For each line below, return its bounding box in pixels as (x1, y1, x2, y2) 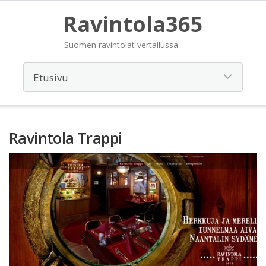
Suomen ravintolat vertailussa (64, 39, 178, 50)
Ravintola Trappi (9, 128, 122, 148)
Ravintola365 (63, 9, 203, 39)
